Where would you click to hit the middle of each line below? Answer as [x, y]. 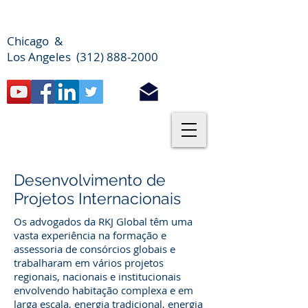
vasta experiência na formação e [90, 235]
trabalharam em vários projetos [89, 263]
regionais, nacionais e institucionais [97, 276]
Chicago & [42, 41]
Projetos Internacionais [97, 198]
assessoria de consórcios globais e [95, 249]
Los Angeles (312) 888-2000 [82, 57]
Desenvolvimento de [90, 180]
